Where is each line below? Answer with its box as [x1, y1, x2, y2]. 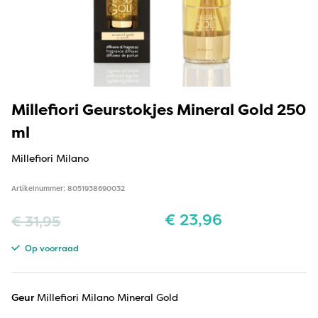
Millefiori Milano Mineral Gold [37, 290, 178, 304]
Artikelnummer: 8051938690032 [11, 183, 125, 193]
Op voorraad [22, 241, 79, 254]
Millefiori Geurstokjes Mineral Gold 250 [11, 98, 306, 120]
